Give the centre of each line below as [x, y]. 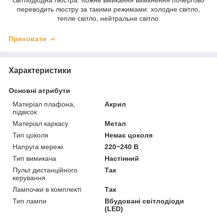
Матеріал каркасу [40, 123]
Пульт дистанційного [45, 170]
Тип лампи [30, 201]
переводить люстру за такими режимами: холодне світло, [108, 9]
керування [29, 178]
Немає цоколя [129, 135]
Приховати [28, 39]
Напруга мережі [38, 147]
